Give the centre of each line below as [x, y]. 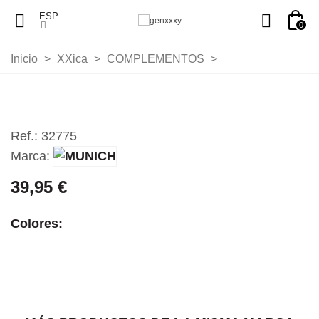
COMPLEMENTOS [156, 59]
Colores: [37, 224]
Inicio [24, 59]
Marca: [30, 156]
